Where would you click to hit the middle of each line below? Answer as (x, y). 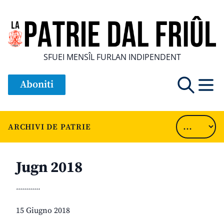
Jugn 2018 (49, 168)
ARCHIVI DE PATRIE (49, 127)
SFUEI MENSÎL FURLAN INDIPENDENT (112, 57)
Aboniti (37, 85)
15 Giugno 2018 (43, 211)
